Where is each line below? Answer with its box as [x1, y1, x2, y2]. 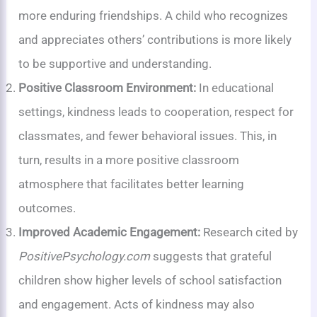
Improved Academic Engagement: [18, 225, 201, 240]
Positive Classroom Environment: [18, 81, 197, 96]
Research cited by [200, 225, 299, 240]
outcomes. [18, 201, 76, 216]
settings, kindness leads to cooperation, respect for [18, 105, 294, 120]
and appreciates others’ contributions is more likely [18, 33, 292, 47]
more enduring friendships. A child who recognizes [18, 8, 289, 23]
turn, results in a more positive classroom [18, 153, 240, 168]
